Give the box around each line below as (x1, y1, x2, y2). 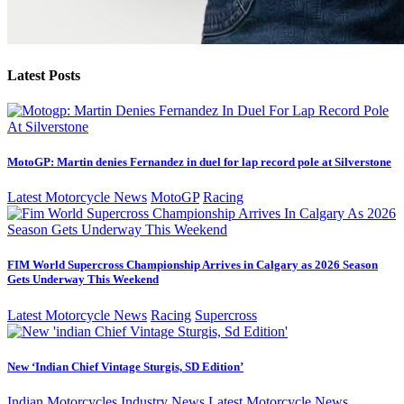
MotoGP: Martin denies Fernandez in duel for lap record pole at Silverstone (7, 155, 391, 170)
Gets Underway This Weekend (7, 272, 159, 287)
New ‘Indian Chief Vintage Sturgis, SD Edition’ (7, 359, 243, 373)
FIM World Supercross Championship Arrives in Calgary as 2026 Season (7, 258, 378, 272)
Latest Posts (7, 67, 80, 83)
